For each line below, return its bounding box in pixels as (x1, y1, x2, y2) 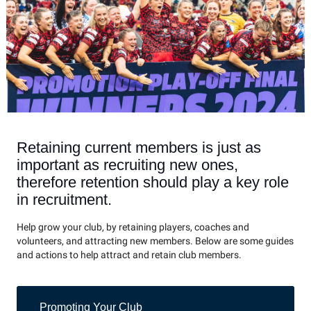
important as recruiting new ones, (17, 156, 238, 174)
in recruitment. (17, 191, 112, 209)
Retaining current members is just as (17, 139, 261, 157)
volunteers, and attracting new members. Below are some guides (17, 235, 294, 248)
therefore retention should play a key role (17, 174, 289, 192)
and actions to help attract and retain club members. (17, 249, 242, 262)
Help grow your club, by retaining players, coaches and (17, 221, 249, 234)
